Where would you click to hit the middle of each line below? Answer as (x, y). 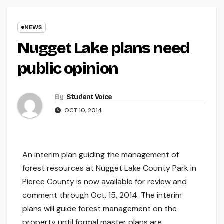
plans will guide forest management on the (100, 209)
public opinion (68, 69)
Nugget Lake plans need (104, 48)
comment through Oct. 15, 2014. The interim (102, 195)
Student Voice (89, 97)
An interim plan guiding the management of (101, 155)
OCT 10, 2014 (83, 111)
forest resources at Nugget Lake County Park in (109, 168)
